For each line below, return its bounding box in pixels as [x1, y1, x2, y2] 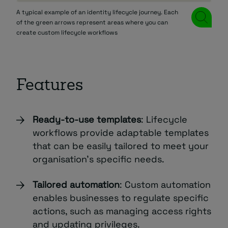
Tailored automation [33, 179, 120, 191]
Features [16, 78, 83, 95]
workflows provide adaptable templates [33, 127, 209, 139]
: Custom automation [120, 179, 211, 191]
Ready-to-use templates [33, 113, 141, 126]
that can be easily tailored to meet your [33, 140, 209, 152]
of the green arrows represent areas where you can [16, 18, 168, 27]
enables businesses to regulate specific [33, 192, 209, 204]
